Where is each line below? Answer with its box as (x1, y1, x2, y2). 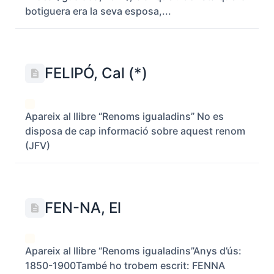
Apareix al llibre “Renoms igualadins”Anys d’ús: (25, 245, 242, 257)
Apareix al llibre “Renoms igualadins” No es (25, 110, 224, 122)
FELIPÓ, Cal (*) (45, 64, 147, 82)
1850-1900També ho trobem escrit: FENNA (25, 259, 225, 272)
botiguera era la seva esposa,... (25, 5, 171, 17)
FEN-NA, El (45, 199, 121, 217)
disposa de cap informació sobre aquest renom (25, 125, 245, 137)
